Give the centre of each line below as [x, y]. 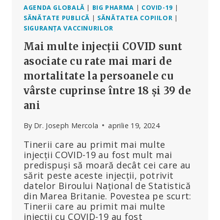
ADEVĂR [82, 7]
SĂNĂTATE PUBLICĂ [57, 18]
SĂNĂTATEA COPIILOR [135, 18]
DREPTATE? [89, 28]
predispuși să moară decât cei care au [107, 165]
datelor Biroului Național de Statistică [107, 185]
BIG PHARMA [113, 7]
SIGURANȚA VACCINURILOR [69, 28]
